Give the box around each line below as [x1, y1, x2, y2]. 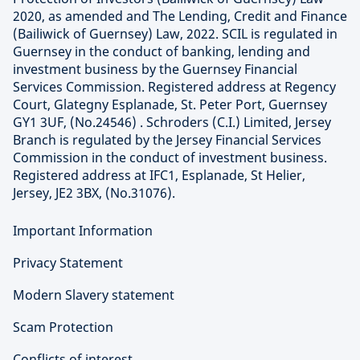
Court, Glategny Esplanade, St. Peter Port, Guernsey [13, 96, 327, 113]
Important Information [13, 222, 153, 239]
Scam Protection [13, 318, 113, 336]
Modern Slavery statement [13, 286, 174, 304]
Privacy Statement [13, 254, 123, 272]
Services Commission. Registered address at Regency [13, 78, 336, 96]
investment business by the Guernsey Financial [13, 60, 297, 78]
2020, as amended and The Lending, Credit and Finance [13, 7, 347, 25]
